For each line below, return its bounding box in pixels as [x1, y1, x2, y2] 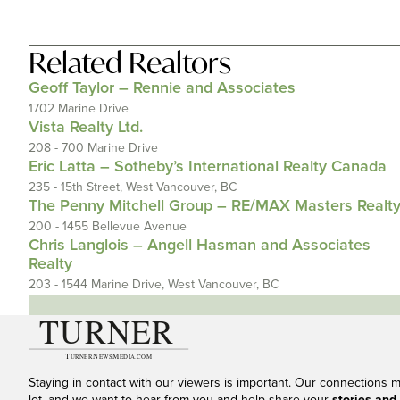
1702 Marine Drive [29, 101, 129, 116]
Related [29, 44, 129, 81]
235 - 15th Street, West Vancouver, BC [29, 179, 237, 195]
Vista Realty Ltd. [29, 118, 143, 137]
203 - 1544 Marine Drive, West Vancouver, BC [29, 277, 279, 292]
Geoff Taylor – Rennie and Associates [29, 79, 296, 98]
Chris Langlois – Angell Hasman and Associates [29, 236, 371, 255]
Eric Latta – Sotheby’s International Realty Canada [29, 157, 387, 177]
